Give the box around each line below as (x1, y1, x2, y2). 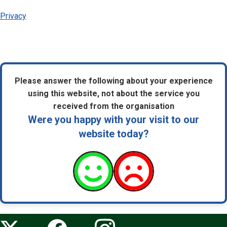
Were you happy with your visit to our (28, 113, 199, 126)
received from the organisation (53, 101, 174, 111)
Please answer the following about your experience (14, 76, 213, 86)
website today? (78, 128, 149, 140)
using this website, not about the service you (27, 89, 200, 98)
